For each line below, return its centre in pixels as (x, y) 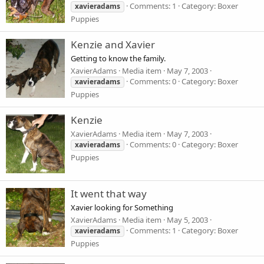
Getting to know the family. (118, 58)
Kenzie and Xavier (113, 44)
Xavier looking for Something (122, 207)
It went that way (109, 193)
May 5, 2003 (187, 220)
